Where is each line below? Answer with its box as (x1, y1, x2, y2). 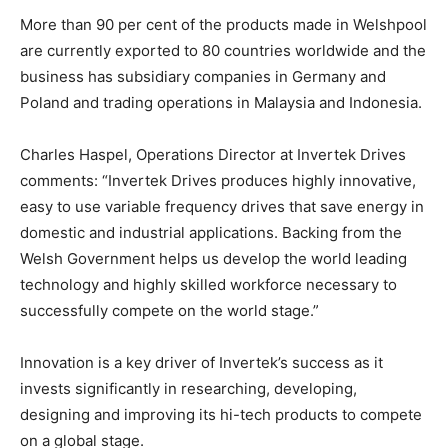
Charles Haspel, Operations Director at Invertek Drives (20, 144, 406, 164)
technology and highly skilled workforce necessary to (20, 274, 397, 294)
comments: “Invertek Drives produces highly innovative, (20, 170, 416, 190)
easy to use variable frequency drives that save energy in (20, 196, 424, 216)
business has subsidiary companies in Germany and (20, 66, 386, 86)
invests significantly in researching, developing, (20, 378, 357, 398)
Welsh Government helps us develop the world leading (20, 248, 407, 268)
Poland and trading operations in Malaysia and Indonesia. (20, 92, 422, 112)
